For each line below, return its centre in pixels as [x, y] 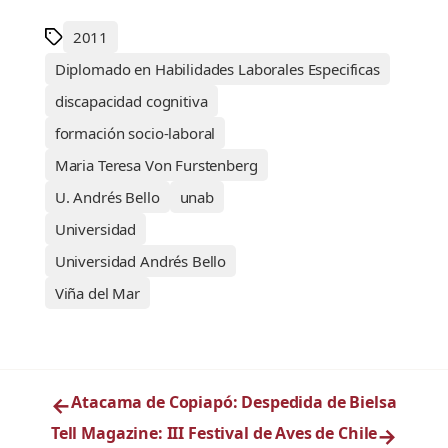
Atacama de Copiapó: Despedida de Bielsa [234, 402]
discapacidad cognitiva [131, 101]
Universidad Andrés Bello [140, 261]
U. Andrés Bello [107, 197]
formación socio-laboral [135, 133]
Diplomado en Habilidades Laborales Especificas [217, 69]
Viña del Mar [97, 293]
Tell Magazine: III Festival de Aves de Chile [214, 433]
